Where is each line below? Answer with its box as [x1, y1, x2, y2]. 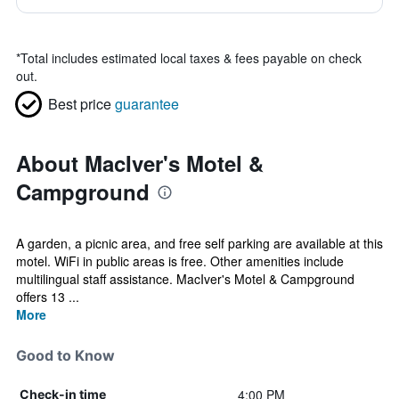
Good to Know [16, 346, 115, 364]
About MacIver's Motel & [16, 148, 264, 178]
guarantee [115, 94, 179, 114]
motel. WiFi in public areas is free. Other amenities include [16, 252, 344, 270]
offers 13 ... [16, 288, 79, 305]
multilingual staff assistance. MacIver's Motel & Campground [16, 270, 354, 288]
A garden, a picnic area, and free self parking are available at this [16, 234, 383, 252]
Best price [48, 94, 111, 114]
